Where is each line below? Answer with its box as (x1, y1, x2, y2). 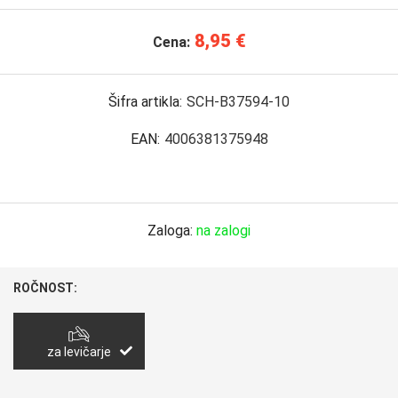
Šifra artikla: (108, 93, 182, 110)
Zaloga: (147, 222, 196, 239)
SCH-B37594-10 (187, 93, 290, 110)
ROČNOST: (13, 281, 78, 295)
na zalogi (196, 222, 251, 239)
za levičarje (47, 345, 112, 359)
